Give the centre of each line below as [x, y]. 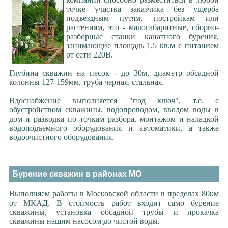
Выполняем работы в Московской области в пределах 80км [114, 194]
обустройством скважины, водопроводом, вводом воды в [114, 110]
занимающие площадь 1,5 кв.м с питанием [142, 46]
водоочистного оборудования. [61, 137]
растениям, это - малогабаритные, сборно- [142, 27]
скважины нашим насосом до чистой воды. [84, 221]
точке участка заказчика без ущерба [142, 9]
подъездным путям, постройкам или [142, 18]
